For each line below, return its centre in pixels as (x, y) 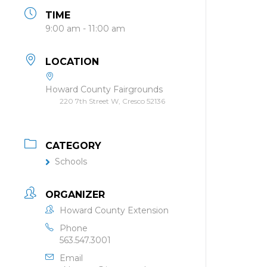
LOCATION (72, 62)
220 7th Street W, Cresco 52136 (112, 101)
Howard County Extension (114, 210)
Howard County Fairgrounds (104, 89)
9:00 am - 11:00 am (85, 29)
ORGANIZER (75, 195)
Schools (71, 162)
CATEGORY (73, 146)
